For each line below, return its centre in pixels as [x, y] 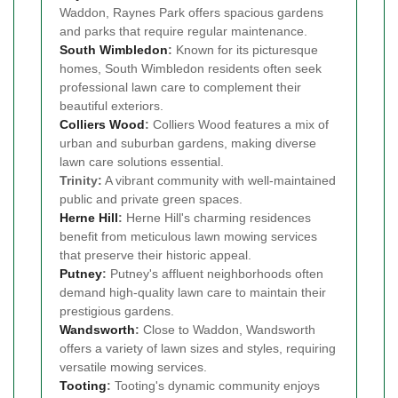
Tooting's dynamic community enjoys [215, 385]
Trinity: [81, 180]
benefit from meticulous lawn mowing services [188, 236]
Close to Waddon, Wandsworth [227, 329]
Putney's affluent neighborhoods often [215, 273]
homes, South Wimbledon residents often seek [191, 68]
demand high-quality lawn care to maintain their [193, 292]
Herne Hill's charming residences [217, 217]
